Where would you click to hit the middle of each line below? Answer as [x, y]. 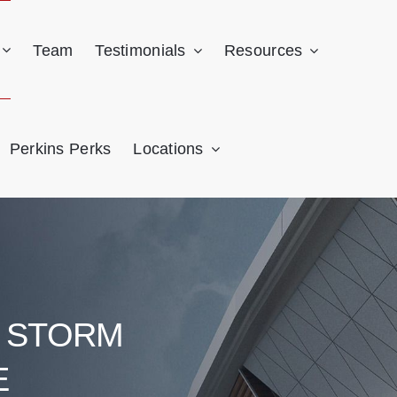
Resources [263, 50]
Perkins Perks [60, 149]
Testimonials [140, 50]
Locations [168, 149]
